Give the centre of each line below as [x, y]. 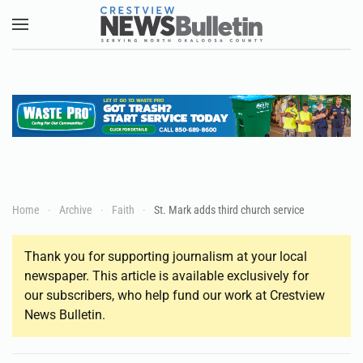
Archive [76, 209]
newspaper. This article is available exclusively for [167, 275]
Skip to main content [96, 47]
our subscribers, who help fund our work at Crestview [175, 295]
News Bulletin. [65, 314]
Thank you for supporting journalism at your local [166, 256]
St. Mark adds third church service [229, 209]
